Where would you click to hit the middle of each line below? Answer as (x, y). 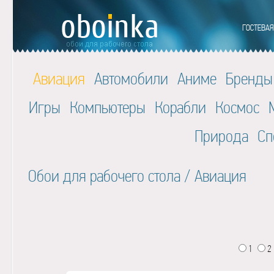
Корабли (180, 107)
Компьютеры (107, 107)
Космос (237, 107)
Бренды (249, 79)
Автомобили (131, 79)
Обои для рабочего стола (104, 176)
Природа (221, 136)
